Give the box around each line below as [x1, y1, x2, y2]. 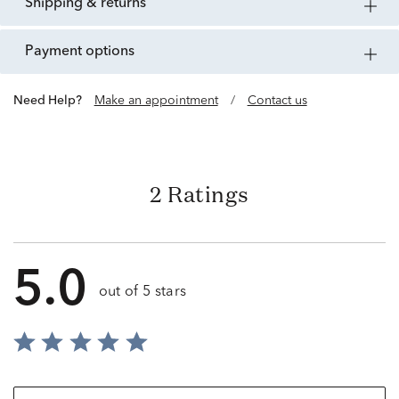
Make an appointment [94, 94, 218, 108]
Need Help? [22, 94, 82, 108]
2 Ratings [150, 180, 249, 209]
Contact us [247, 94, 307, 108]
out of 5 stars [98, 285, 187, 300]
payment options [34, 45, 134, 60]
